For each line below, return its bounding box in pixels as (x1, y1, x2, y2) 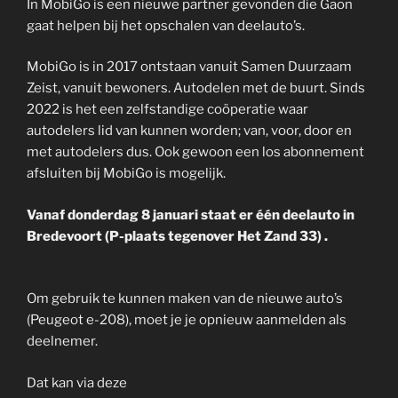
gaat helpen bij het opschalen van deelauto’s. (27, 17, 305, 34)
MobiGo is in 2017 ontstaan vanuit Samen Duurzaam (27, 59, 352, 75)
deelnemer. (27, 333, 98, 349)
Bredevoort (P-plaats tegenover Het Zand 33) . (27, 227, 328, 244)
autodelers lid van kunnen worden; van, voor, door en (27, 123, 352, 139)
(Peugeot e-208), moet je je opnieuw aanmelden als (27, 312, 346, 328)
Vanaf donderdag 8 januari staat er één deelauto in (27, 206, 354, 223)
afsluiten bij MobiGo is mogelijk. (27, 165, 228, 181)
